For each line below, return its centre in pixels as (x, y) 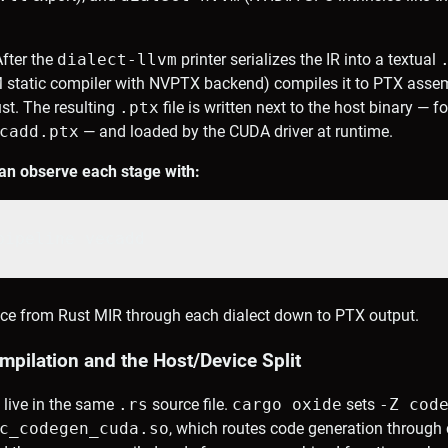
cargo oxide (287, 405)
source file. (190, 405)
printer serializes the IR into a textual (308, 60)
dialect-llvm (117, 60)
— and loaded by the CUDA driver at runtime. (236, 132)
